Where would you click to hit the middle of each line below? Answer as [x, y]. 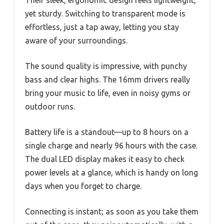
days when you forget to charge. [83, 186]
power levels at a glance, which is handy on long [111, 172]
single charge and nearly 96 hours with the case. [111, 145]
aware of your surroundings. [76, 40]
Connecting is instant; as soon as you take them [112, 211]
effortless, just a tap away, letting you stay [102, 27]
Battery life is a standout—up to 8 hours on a [107, 132]
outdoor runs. [50, 106]
